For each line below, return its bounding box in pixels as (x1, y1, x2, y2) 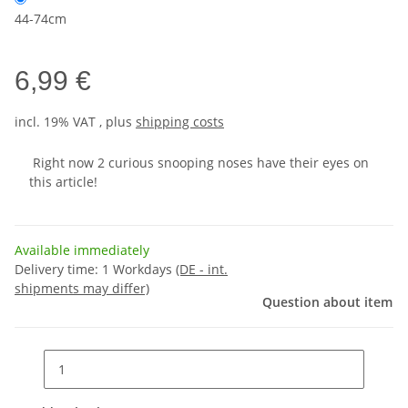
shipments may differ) (15, 280, 149, 297)
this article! (29, 173, 97, 190)
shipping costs (136, 113, 224, 130)
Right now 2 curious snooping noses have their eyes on (33, 154, 369, 171)
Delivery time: (15, 260, 102, 278)
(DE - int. (176, 260, 228, 278)
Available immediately (15, 241, 149, 259)
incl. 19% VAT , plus (15, 113, 136, 130)
